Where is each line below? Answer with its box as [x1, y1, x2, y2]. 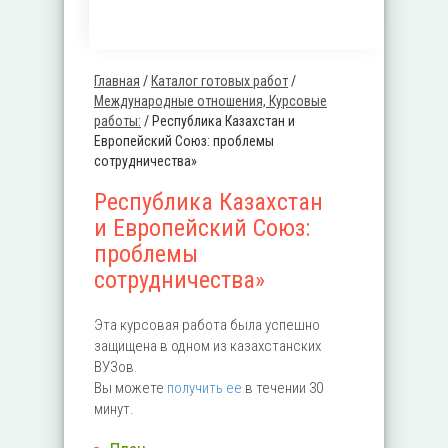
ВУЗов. [94, 358, 138, 376]
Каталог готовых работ [151, 73, 288, 89]
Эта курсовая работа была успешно [94, 316, 320, 334]
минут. [94, 400, 134, 418]
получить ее [167, 379, 242, 397]
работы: [94, 113, 141, 129]
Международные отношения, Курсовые [94, 93, 327, 109]
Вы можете [94, 379, 164, 397]
